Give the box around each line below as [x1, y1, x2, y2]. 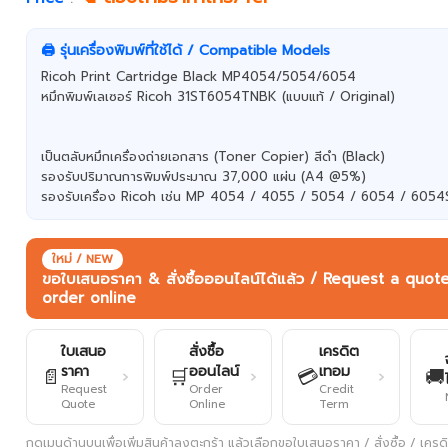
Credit [319, 381, 355, 398]
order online [42, 287, 137, 309]
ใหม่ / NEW [52, 250, 114, 268]
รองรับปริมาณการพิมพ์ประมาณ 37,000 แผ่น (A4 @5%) [41, 167, 367, 186]
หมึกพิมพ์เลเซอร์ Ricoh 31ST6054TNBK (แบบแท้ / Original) [41, 87, 396, 106]
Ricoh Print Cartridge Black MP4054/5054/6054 [41, 67, 357, 86]
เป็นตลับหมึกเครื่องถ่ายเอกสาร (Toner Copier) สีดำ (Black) [41, 147, 386, 166]
